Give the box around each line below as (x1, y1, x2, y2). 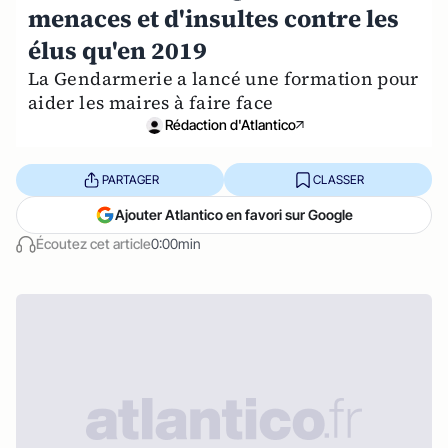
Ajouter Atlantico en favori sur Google (115, 206, 353, 223)
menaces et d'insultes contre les (28, 2, 399, 35)
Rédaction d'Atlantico (164, 116, 296, 133)
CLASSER (312, 171, 364, 187)
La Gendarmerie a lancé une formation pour (28, 66, 419, 91)
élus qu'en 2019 (28, 34, 207, 67)
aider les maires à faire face (28, 90, 274, 115)
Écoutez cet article (36, 235, 151, 252)
